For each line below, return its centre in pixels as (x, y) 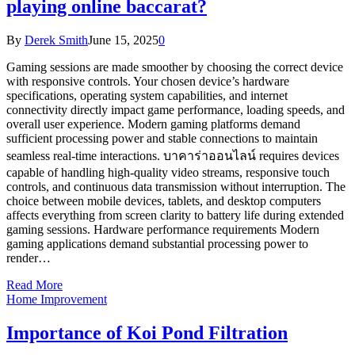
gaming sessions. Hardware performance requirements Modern (163, 230)
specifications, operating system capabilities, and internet (147, 96)
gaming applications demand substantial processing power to (157, 244)
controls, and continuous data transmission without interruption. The (176, 187)
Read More (34, 285)
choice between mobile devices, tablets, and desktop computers (164, 201)
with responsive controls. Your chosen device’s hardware (148, 82)
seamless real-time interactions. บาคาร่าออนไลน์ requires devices (173, 156)
